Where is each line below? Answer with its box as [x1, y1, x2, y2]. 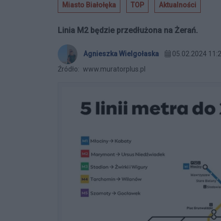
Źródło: [58, 65, 79, 73]
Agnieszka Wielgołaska [83, 49, 159, 58]
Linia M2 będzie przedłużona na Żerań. [58, 25, 198, 35]
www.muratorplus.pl [81, 65, 146, 73]
